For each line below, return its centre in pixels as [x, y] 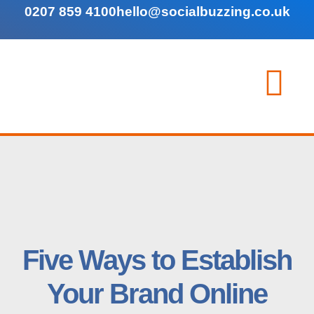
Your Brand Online [157, 294]
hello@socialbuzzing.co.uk [203, 12]
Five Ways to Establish [157, 260]
